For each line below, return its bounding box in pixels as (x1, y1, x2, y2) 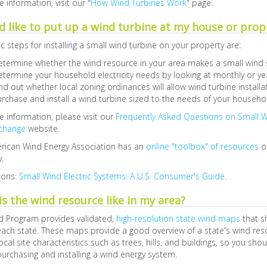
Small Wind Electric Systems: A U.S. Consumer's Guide (18, 170, 225, 182)
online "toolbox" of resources (145, 141, 259, 152)
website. (25, 123, 60, 134)
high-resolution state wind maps (116, 213, 240, 224)
